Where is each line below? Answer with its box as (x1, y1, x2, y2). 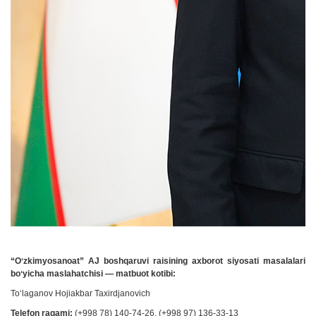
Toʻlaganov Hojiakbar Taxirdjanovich (11, 288, 150, 298)
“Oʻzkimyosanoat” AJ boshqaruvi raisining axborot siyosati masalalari (11, 256, 305, 266)
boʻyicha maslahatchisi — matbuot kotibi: (11, 269, 176, 279)
